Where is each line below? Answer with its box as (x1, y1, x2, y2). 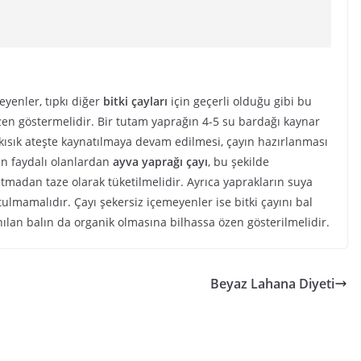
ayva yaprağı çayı (113, 154, 208, 169)
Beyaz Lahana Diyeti (210, 275, 334, 293)
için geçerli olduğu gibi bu (168, 93, 312, 109)
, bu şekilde (208, 154, 269, 169)
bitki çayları (103, 93, 168, 109)
